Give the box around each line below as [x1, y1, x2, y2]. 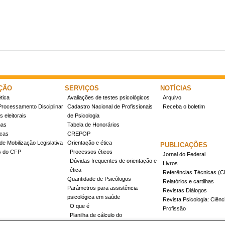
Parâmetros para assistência [67, 184, 138, 191]
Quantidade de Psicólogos [67, 175, 131, 182]
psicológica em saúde [67, 193, 120, 200]
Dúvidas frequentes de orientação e [70, 157, 157, 164]
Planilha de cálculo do [70, 211, 122, 218]
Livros [163, 160, 178, 166]
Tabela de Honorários [67, 121, 120, 128]
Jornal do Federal [163, 151, 205, 157]
